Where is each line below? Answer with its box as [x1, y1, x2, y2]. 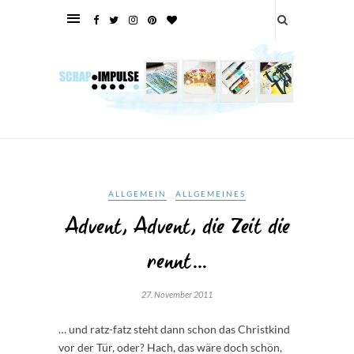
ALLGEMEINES [175, 189, 246, 199]
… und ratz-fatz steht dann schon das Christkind [58, 322, 290, 337]
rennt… [147, 245, 207, 281]
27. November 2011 [141, 289, 213, 300]
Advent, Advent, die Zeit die [64, 210, 290, 246]
